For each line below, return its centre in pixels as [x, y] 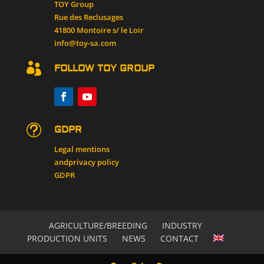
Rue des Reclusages [88, 17]
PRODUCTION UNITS [67, 238]
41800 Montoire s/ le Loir [99, 30]
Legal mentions [82, 149]
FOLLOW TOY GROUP [104, 69]
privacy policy [93, 162]
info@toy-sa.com [85, 43]
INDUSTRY [182, 225]
